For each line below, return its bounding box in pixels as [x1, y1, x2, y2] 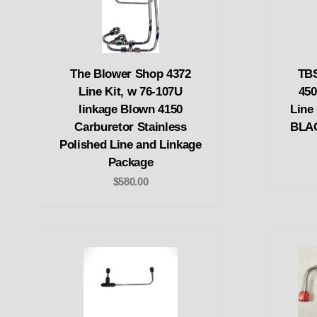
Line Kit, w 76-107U [79, 85, 183, 99]
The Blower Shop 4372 [70, 67, 191, 81]
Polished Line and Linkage [59, 138, 202, 152]
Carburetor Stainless [74, 120, 187, 134]
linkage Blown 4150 [79, 103, 183, 117]
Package [108, 156, 154, 170]
